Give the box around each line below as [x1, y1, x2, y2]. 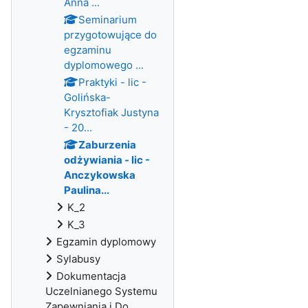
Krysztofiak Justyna [64, 106, 159, 119]
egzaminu [64, 43, 111, 56]
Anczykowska [64, 168, 135, 181]
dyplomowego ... [64, 58, 144, 71]
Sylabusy [56, 252, 100, 265]
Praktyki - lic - [78, 76, 146, 89]
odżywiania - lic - [64, 153, 150, 166]
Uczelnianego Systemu [45, 285, 157, 298]
